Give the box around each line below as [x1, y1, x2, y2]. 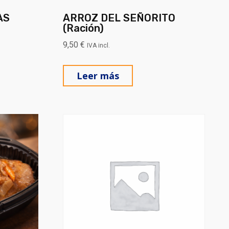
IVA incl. [87, 41, 110, 49]
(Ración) [63, 21, 104, 34]
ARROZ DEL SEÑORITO [63, 11, 176, 24]
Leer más [77, 69, 120, 82]
